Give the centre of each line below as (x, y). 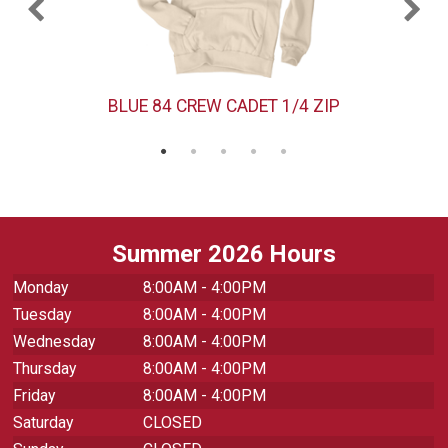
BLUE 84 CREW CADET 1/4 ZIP (224, 105)
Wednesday (54, 342)
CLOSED (173, 423)
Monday (41, 288)
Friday (34, 396)
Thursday (45, 369)
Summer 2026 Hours (224, 254)
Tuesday (42, 315)
